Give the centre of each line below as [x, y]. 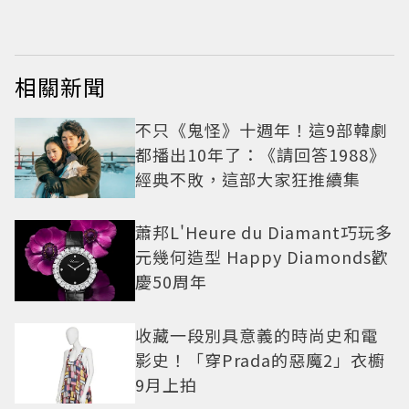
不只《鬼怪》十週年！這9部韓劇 [262, 130]
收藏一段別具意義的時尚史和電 [257, 335]
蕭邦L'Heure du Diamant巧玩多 [264, 232]
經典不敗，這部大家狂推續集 [248, 179]
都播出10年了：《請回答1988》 [261, 155]
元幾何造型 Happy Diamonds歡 [262, 257]
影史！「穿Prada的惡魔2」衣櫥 [260, 359]
